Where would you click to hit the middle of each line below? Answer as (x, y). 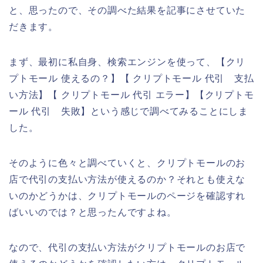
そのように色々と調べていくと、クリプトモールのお (127, 163)
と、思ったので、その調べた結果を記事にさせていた (127, 10)
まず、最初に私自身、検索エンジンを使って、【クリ (127, 62)
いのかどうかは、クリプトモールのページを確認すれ (127, 195)
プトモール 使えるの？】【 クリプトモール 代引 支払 (131, 78)
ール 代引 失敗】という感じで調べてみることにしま (129, 111)
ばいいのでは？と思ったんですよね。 (93, 212)
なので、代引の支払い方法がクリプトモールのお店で (127, 247)
